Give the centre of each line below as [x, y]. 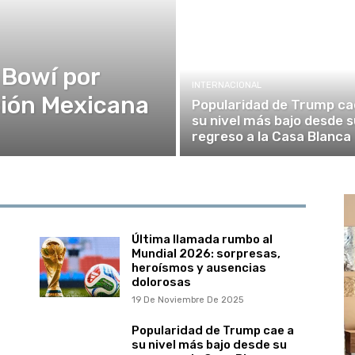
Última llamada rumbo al [202, 239]
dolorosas [161, 282]
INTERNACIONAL [226, 85]
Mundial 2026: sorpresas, [206, 253]
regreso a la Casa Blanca [271, 136]
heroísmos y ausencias [198, 267]
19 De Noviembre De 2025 [187, 300]
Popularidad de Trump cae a [212, 331]
